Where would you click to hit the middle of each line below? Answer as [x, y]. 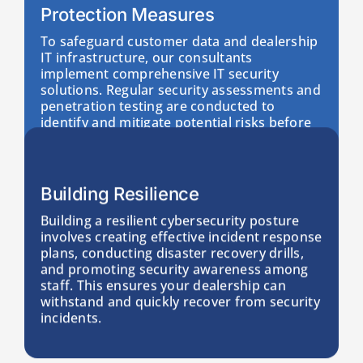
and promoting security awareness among [174, 269]
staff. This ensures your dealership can [163, 286]
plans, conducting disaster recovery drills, [172, 253]
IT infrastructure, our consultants [146, 57]
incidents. [71, 318]
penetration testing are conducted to [158, 106]
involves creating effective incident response [181, 237]
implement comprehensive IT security [159, 73]
